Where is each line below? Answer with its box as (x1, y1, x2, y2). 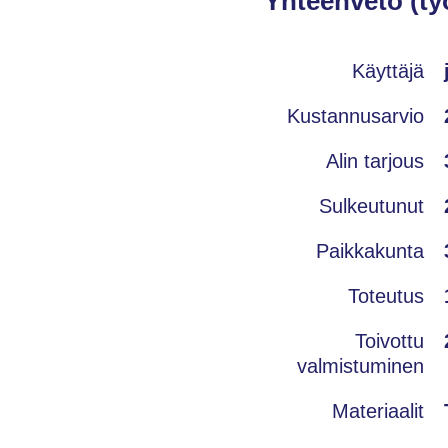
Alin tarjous (326, 149, 424, 172)
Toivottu (355, 329, 424, 352)
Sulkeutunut (319, 194, 424, 217)
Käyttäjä (352, 59, 424, 82)
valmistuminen (297, 354, 424, 377)
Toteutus (348, 284, 424, 307)
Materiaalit (332, 399, 424, 422)
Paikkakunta (316, 239, 424, 262)
